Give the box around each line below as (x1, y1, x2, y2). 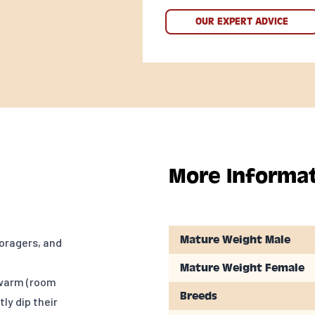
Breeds (180, 290, 217, 303)
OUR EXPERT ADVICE (195, 15, 288, 28)
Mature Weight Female (180, 262, 304, 275)
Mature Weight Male (180, 233, 290, 247)
